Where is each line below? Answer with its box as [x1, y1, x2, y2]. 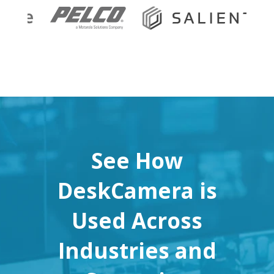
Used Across [72, 206, 202, 235]
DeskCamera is [57, 176, 217, 206]
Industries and [57, 236, 217, 265]
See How [91, 146, 183, 176]
